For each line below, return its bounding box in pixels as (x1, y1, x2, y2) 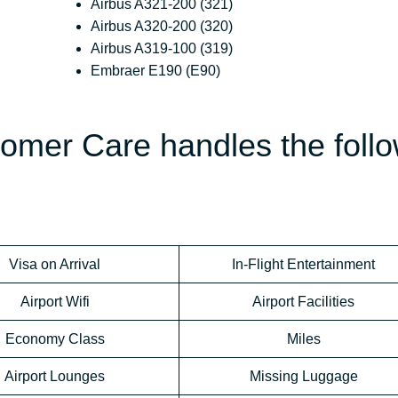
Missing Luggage (249, 369, 358, 385)
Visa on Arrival (9, 257, 100, 273)
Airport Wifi (20, 294, 90, 310)
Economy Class (4, 331, 105, 347)
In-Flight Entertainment (232, 257, 375, 273)
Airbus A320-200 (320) (91, 19, 234, 35)
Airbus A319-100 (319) (91, 41, 234, 57)
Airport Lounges (4, 369, 105, 385)
